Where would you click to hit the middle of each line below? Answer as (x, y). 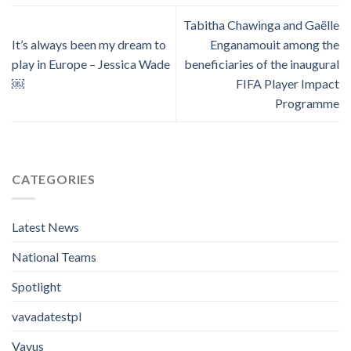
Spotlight (36, 286)
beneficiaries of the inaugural (262, 63)
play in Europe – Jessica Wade (91, 63)
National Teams (54, 256)
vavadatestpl (47, 316)
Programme (307, 103)
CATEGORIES (54, 179)
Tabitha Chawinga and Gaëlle (261, 24)
